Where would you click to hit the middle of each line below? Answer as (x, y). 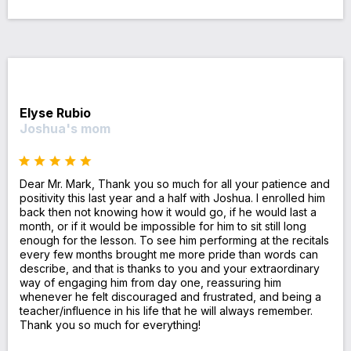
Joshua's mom (65, 128)
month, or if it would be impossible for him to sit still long (163, 226)
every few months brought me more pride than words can (169, 254)
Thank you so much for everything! (110, 324)
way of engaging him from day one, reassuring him (150, 282)
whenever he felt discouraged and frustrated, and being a (170, 296)
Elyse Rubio (55, 112)
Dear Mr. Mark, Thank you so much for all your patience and (175, 183)
